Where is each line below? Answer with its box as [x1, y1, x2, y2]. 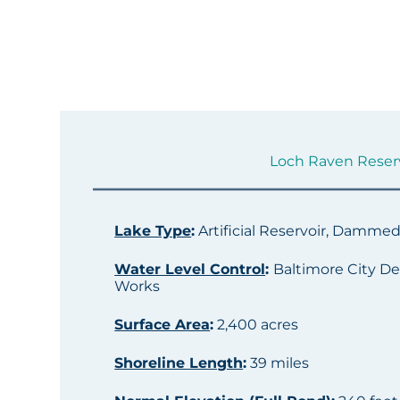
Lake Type [114, 221, 192, 239]
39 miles [246, 354, 310, 371]
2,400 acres [213, 315, 299, 333]
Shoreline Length [114, 354, 244, 371]
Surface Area [114, 315, 211, 333]
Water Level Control [114, 260, 266, 278]
